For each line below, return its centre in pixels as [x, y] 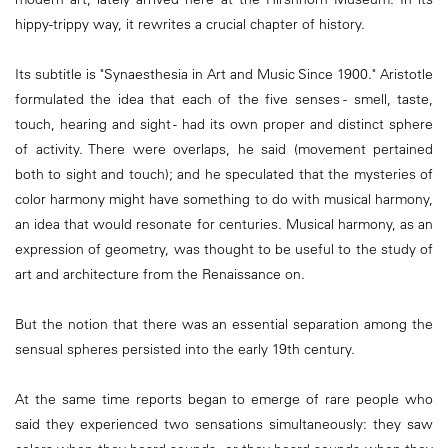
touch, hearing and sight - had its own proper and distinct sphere [224, 123]
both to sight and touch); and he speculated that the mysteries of [224, 173]
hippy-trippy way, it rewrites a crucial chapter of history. [190, 23]
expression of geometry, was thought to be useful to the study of [224, 248]
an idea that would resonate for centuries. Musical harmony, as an [224, 223]
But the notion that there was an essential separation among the [224, 324]
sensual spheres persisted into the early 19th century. [185, 349]
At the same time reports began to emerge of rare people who [224, 399]
